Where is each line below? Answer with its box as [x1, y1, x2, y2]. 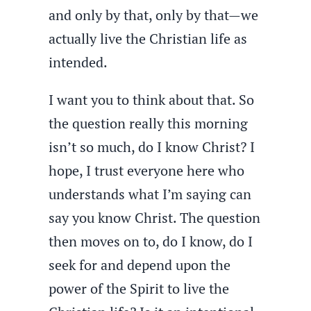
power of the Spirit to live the [49, 279, 230, 298]
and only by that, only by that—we [49, 6, 259, 24]
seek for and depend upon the [49, 255, 231, 274]
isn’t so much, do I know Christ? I [49, 137, 255, 156]
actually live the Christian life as [49, 29, 248, 48]
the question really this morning [49, 114, 249, 133]
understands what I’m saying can [49, 185, 252, 203]
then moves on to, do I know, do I [49, 232, 253, 251]
